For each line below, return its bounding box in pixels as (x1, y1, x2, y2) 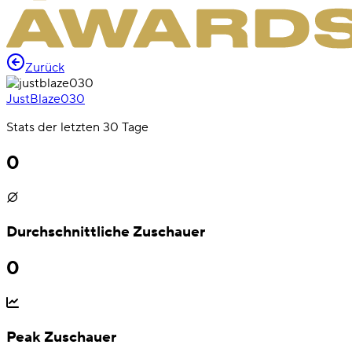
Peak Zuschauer (6, 328, 116, 347)
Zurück (25, 60, 64, 75)
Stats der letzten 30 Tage (6, 119, 148, 135)
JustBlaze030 (6, 91, 85, 107)
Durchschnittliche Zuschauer (6, 222, 205, 241)
